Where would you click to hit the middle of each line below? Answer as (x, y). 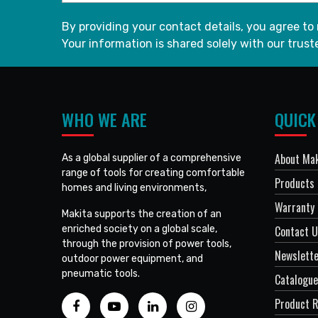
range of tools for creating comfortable (153, 172)
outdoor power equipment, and (132, 258)
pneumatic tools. (101, 273)
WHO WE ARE (104, 119)
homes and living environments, (134, 187)
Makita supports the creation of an (142, 214)
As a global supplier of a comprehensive (152, 158)
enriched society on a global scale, (139, 229)
